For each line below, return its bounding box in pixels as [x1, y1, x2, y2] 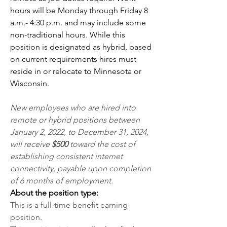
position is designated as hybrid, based [10, 42, 152, 52]
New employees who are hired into [10, 103, 136, 112]
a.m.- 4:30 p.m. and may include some [10, 18, 146, 27]
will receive [10, 139, 52, 149]
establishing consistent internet [10, 152, 123, 161]
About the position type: [10, 188, 100, 198]
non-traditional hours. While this [10, 30, 125, 40]
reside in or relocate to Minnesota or [10, 66, 141, 76]
